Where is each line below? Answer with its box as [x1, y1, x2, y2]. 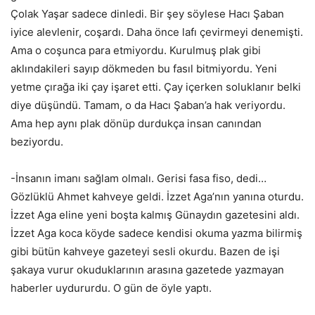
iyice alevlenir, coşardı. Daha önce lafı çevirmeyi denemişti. [11, 25, 303, 39]
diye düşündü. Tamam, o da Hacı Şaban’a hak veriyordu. [11, 98, 285, 112]
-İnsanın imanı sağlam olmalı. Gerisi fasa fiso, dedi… [11, 172, 266, 186]
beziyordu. [11, 135, 63, 149]
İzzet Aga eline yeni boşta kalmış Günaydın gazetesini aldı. [11, 208, 300, 222]
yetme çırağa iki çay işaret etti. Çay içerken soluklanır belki [11, 80, 301, 94]
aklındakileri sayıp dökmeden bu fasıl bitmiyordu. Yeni [11, 62, 277, 76]
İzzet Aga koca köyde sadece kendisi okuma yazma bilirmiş [11, 226, 302, 240]
